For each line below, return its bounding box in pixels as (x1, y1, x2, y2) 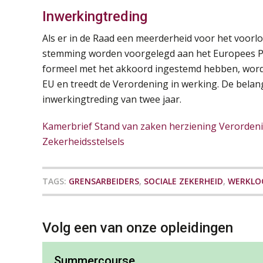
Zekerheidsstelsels (42, 135, 124, 149)
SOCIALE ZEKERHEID (144, 176, 223, 187)
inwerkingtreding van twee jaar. (42, 93, 181, 106)
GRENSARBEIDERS (69, 176, 139, 187)
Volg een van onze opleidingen (42, 220, 233, 237)
